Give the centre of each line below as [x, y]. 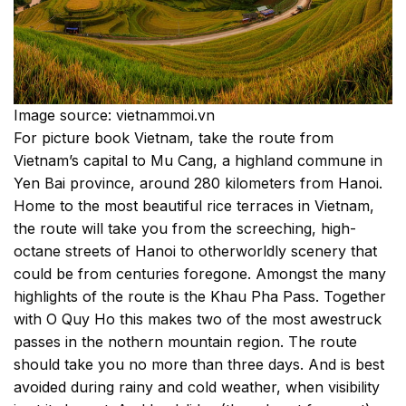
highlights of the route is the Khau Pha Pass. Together [200, 297]
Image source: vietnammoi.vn [114, 116]
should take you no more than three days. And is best [199, 365]
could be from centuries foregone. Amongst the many [200, 274]
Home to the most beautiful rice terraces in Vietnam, [194, 206]
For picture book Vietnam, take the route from [174, 138]
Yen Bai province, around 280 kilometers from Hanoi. [198, 184]
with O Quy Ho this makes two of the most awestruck [198, 319]
